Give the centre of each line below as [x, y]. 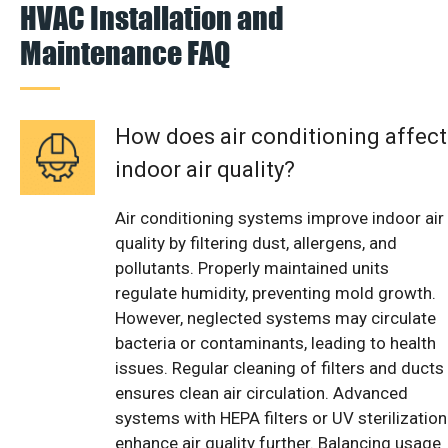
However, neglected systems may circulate [275, 317]
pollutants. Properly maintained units [252, 267]
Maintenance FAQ [125, 52]
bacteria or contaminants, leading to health [275, 342]
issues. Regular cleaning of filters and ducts [279, 367]
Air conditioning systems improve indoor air [279, 217]
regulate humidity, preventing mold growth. [275, 292]
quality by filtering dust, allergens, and [256, 242]
